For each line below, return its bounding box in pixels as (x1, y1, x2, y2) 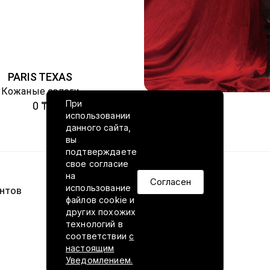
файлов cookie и (65, 194, 135, 205)
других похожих (65, 206, 136, 217)
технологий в (65, 218, 123, 229)
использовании (65, 110, 131, 121)
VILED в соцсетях (111, 184, 196, 196)
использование (65, 182, 131, 193)
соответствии (65, 230, 130, 241)
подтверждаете (65, 146, 137, 157)
